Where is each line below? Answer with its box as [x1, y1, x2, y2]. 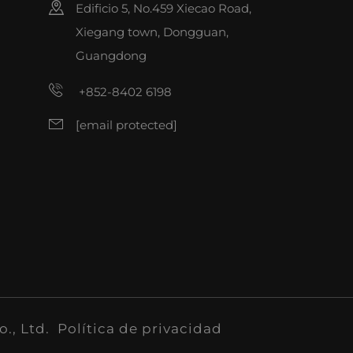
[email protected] [76, 117, 177, 132]
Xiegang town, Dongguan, [76, 24, 229, 40]
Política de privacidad [58, 321, 222, 337]
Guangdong [76, 48, 147, 64]
